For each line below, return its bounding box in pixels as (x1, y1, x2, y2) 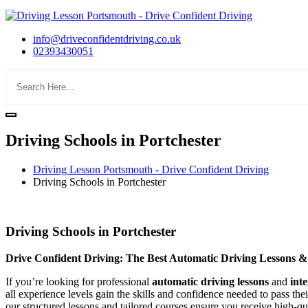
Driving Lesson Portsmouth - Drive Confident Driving (33, 163, 269, 175)
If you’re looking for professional (5, 276, 152, 288)
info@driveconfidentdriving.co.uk (33, 32, 181, 45)
